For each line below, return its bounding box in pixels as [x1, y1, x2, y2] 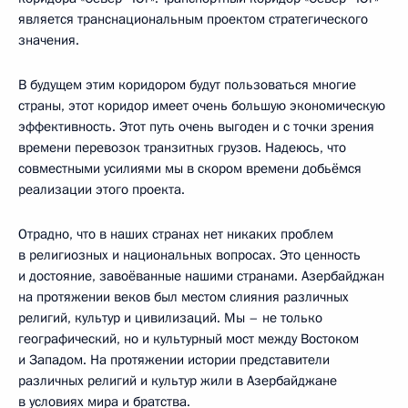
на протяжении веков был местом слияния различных [18, 287, 349, 306]
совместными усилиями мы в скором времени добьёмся [18, 158, 362, 178]
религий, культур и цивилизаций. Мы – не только [18, 308, 322, 327]
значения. [18, 30, 79, 49]
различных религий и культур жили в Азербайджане [18, 371, 337, 390]
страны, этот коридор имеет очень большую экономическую [18, 96, 385, 115]
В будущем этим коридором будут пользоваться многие [18, 75, 356, 94]
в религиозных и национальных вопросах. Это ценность [18, 245, 361, 264]
